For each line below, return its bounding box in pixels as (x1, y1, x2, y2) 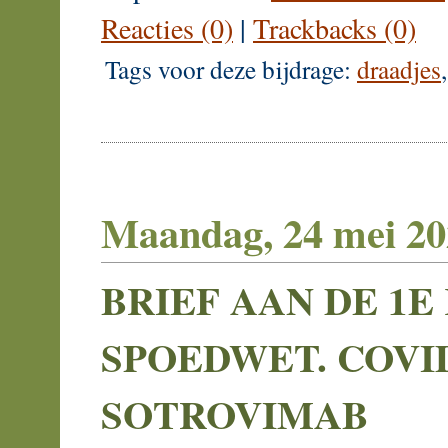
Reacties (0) (101, 9, 233, 48)
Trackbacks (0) (253, 9, 416, 48)
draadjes (357, 52, 441, 87)
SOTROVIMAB (101, 385, 368, 443)
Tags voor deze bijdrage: (105, 52, 357, 87)
